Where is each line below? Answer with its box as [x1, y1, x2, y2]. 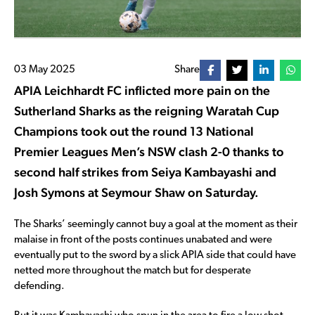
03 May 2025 [14, 65, 75, 76]
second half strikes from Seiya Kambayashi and [14, 164, 276, 179]
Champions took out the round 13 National [14, 123, 254, 139]
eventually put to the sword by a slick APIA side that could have [14, 250, 296, 261]
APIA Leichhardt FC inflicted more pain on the [14, 82, 270, 98]
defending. [14, 281, 65, 292]
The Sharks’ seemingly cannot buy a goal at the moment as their [14, 219, 297, 230]
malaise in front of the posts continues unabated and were [14, 234, 272, 245]
